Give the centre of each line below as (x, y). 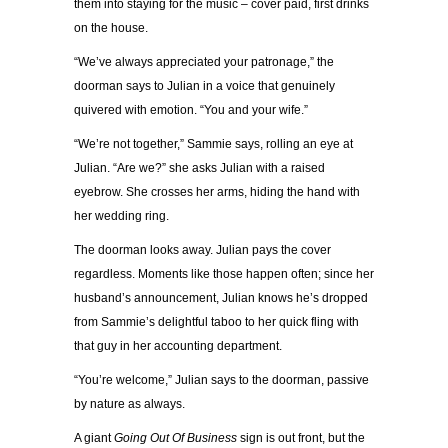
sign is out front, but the (301, 438)
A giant (94, 438)
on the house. (111, 28)
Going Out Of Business (175, 438)
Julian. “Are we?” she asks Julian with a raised (199, 168)
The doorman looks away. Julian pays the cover (202, 250)
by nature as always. (129, 404)
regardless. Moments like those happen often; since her (224, 274)
